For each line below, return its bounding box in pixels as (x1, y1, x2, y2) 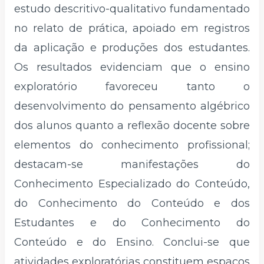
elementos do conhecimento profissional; (14, 138, 250, 152)
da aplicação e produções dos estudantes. (14, 41, 250, 55)
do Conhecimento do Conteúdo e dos (14, 197, 250, 210)
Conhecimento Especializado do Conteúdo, (14, 177, 250, 191)
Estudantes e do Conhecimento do (14, 216, 250, 230)
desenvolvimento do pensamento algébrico (14, 100, 250, 113)
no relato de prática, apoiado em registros (14, 22, 250, 35)
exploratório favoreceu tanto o (14, 80, 250, 94)
